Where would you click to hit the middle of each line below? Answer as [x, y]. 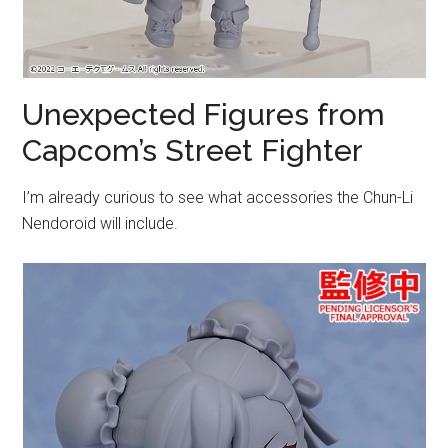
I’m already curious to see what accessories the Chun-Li [218, 198]
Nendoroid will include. [100, 224]
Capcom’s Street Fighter [193, 151]
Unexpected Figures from [204, 115]
